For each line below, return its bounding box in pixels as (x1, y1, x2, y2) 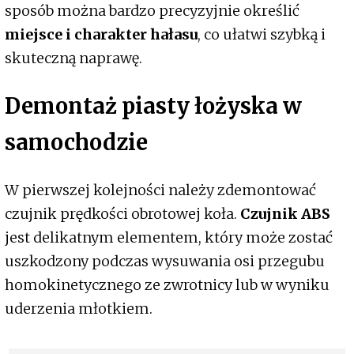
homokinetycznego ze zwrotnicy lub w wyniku (5, 275, 330, 294)
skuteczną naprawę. (5, 48, 142, 67)
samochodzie (5, 129, 148, 156)
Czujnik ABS (240, 204, 330, 223)
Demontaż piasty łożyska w (5, 92, 302, 120)
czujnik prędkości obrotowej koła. (5, 204, 240, 223)
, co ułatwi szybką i (198, 24, 326, 43)
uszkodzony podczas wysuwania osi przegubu (5, 251, 325, 270)
